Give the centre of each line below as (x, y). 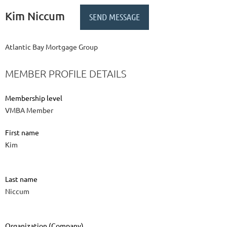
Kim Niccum (35, 16)
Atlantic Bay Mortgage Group (51, 47)
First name (22, 133)
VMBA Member (29, 110)
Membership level (34, 98)
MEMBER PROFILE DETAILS (66, 74)
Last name (21, 179)
